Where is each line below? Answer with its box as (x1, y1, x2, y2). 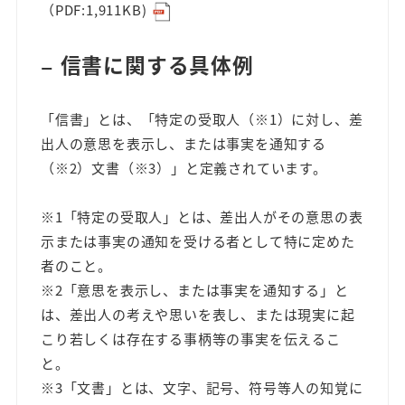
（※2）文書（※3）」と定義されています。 (41, 157, 327, 177)
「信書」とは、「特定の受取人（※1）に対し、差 (41, 108, 363, 128)
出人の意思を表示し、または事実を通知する (41, 133, 326, 153)
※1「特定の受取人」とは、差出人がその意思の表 (41, 206, 363, 226)
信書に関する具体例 (60, 49, 254, 80)
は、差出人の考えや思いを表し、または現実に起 (41, 304, 355, 324)
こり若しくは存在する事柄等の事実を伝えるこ (41, 328, 341, 348)
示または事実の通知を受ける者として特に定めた (41, 231, 355, 250)
